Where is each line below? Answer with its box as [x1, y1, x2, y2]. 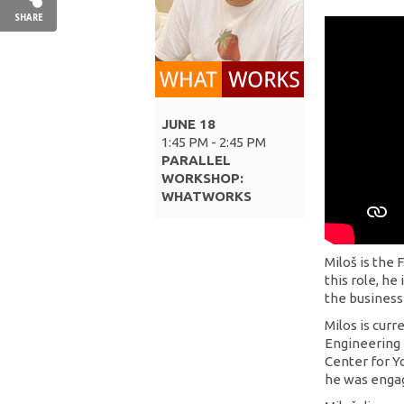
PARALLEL [161, 152, 231, 168]
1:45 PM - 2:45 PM [161, 134, 266, 150]
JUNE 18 [161, 116, 216, 132]
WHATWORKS [161, 188, 252, 204]
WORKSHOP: [161, 170, 243, 186]
